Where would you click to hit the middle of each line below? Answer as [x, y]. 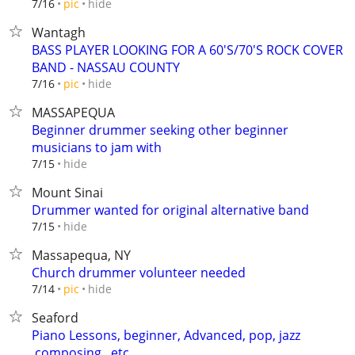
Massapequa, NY [81, 255]
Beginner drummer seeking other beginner [160, 130]
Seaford [55, 318]
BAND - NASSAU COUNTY [106, 67]
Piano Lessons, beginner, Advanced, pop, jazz [166, 335]
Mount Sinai [67, 193]
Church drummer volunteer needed [139, 273]
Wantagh [59, 32]
